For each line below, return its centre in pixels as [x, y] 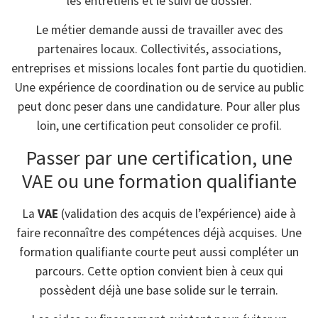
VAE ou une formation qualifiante [159, 181]
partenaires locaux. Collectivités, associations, [159, 49]
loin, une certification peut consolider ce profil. [159, 126]
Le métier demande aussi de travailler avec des [159, 30]
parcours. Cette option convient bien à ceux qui [159, 271]
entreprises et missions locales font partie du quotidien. [159, 68]
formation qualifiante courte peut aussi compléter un [159, 252]
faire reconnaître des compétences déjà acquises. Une [159, 232]
